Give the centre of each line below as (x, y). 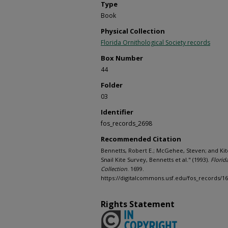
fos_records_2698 (126, 124)
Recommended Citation (141, 139)
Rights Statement (138, 204)
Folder (112, 85)
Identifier (117, 112)
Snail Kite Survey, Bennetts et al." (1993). (156, 160)
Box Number (122, 58)
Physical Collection (133, 31)
